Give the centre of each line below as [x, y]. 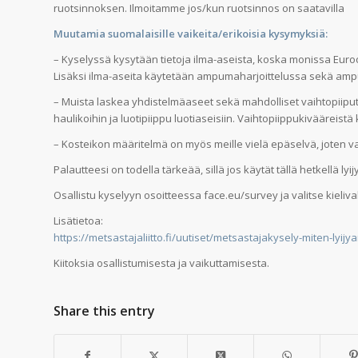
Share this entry [104, 310]
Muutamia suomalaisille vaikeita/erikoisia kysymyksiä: [191, 33]
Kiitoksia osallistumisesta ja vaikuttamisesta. [161, 263]
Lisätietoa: [78, 220]
